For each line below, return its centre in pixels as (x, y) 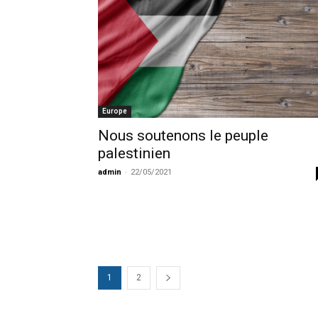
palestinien (134, 153)
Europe (115, 111)
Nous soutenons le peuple (183, 135)
